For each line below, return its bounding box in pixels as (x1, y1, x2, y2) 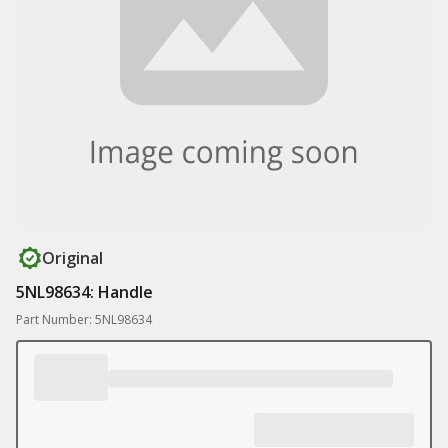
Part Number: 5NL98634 (16, 311, 152, 328)
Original (42, 247, 103, 269)
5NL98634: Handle (16, 281, 153, 303)
